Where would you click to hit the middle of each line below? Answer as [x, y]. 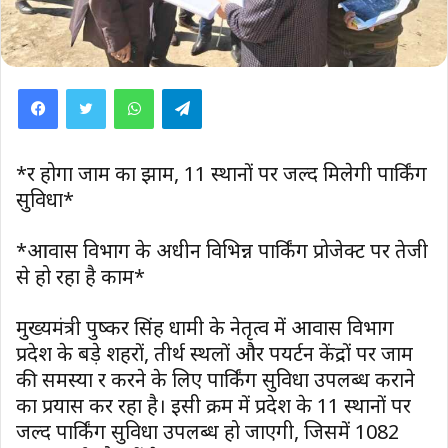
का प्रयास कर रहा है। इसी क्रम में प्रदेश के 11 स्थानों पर [213, 405]
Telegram [237, 87]
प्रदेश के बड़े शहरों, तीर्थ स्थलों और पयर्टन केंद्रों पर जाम [214, 353]
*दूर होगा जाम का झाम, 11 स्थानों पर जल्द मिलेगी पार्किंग [221, 173]
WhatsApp [192, 87]
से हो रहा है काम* [80, 276]
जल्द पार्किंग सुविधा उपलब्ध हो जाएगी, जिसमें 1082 [207, 431]
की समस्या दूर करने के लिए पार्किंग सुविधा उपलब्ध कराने [215, 379]
